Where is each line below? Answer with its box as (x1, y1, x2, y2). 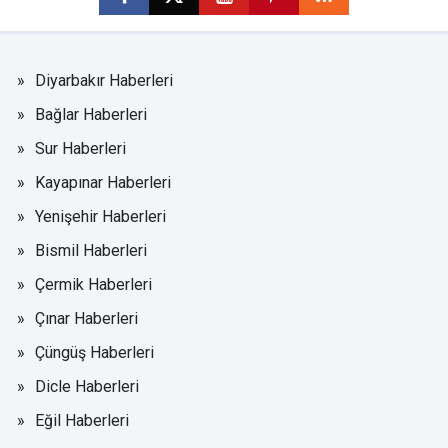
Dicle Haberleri (35, 376, 139, 396)
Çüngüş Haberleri (35, 342, 154, 362)
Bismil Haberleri (35, 240, 147, 260)
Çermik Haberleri (35, 274, 152, 294)
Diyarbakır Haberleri (35, 70, 173, 90)
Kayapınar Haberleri (35, 172, 171, 192)
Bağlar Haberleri (35, 104, 147, 124)
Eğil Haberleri (35, 410, 129, 430)
